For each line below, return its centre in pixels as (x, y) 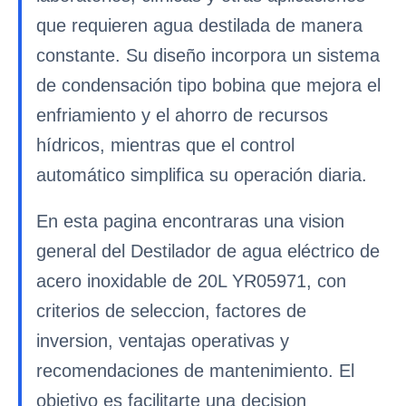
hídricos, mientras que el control (165, 145)
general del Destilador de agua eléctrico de (208, 251)
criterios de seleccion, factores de (171, 311)
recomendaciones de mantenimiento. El (195, 371)
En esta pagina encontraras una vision (190, 221)
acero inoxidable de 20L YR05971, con (191, 281)
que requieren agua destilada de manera (199, 25)
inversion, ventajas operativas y (163, 341)
